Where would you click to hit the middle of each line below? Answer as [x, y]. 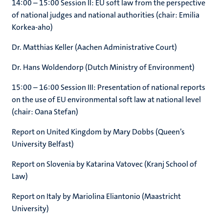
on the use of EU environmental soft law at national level [106, 99]
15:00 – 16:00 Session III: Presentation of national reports [109, 87]
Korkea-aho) [32, 27]
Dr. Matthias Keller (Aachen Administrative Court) [94, 47]
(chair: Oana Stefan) [45, 112]
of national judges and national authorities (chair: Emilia [106, 15]
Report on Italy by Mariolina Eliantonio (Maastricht [96, 196]
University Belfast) [43, 144]
